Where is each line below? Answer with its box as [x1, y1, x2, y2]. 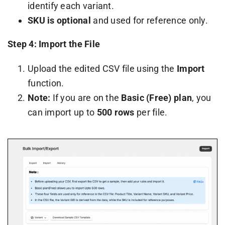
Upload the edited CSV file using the [27, 63, 177, 74]
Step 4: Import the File [7, 38, 100, 49]
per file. [134, 106, 168, 118]
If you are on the [50, 92, 122, 103]
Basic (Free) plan [121, 92, 192, 103]
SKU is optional [27, 15, 91, 26]
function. [27, 77, 64, 88]
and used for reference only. [91, 15, 208, 26]
